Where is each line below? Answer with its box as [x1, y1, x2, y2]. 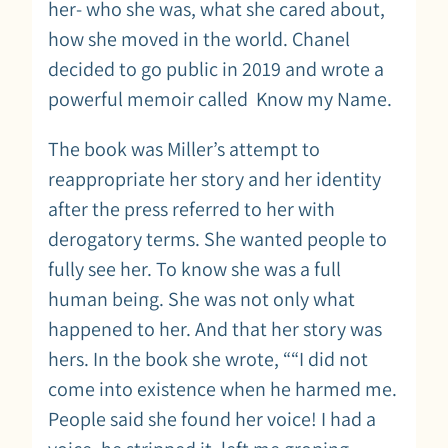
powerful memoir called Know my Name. [48, 85, 396, 112]
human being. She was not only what [48, 285, 355, 312]
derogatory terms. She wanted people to [48, 225, 387, 252]
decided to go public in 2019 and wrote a [48, 55, 384, 82]
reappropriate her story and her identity [48, 165, 381, 192]
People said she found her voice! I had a [48, 405, 376, 432]
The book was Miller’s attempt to [48, 135, 320, 162]
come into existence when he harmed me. [48, 375, 397, 402]
